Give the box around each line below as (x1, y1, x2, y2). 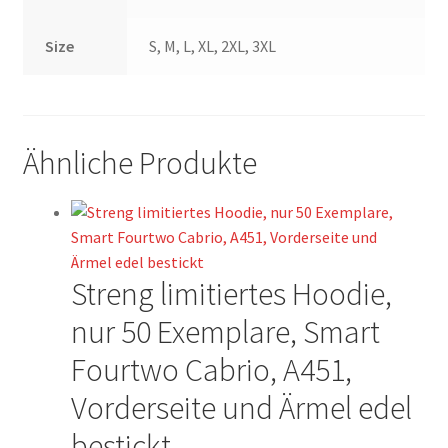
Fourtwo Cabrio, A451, (70, 349, 352, 390)
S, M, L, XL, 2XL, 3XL (149, 36, 277, 57)
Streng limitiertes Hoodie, (70, 273, 392, 314)
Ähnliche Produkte (22, 143, 257, 184)
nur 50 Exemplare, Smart (70, 311, 380, 352)
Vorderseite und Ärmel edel (70, 387, 412, 428)
